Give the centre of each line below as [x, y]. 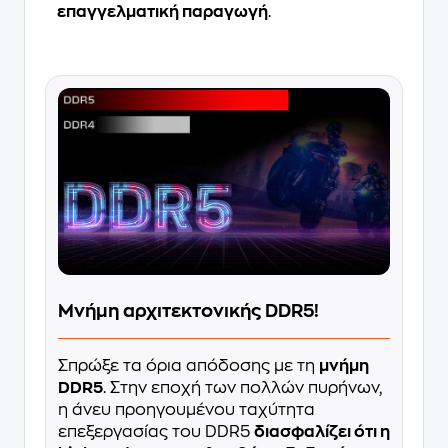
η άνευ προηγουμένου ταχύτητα [186, 409]
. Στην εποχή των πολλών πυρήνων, [242, 387]
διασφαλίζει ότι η [322, 431]
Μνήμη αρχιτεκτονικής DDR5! [188, 310]
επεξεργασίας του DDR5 [156, 431]
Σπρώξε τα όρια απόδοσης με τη [188, 365]
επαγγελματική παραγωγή [162, 12]
